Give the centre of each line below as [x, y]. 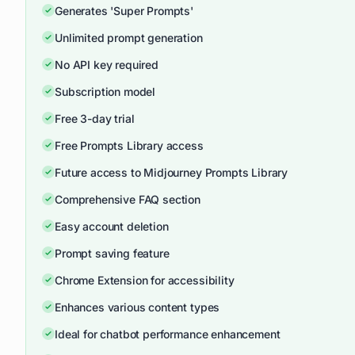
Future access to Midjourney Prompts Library [172, 172]
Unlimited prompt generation [129, 38]
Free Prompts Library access [129, 145]
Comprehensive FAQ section [128, 199]
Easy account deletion [112, 226]
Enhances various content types [137, 307]
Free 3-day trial [95, 118]
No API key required [107, 65]
